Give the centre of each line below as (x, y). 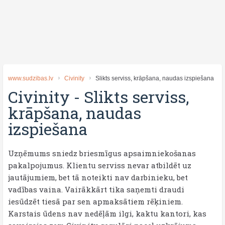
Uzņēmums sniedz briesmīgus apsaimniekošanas (102, 153)
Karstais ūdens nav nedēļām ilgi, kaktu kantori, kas (107, 213)
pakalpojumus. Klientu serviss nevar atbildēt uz (100, 165)
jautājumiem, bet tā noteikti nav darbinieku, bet (98, 177)
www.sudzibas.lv (31, 78)
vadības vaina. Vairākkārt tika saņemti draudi (96, 189)
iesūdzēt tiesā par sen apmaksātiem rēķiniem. (95, 201)
